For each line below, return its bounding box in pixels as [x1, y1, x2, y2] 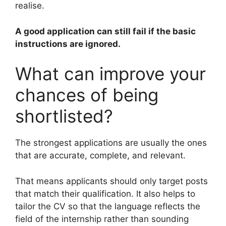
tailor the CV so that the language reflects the [15, 201, 200, 211]
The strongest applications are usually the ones [15, 138, 207, 148]
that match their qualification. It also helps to [15, 188, 195, 199]
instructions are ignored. [15, 38, 121, 49]
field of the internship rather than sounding [15, 213, 189, 224]
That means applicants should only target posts [15, 176, 208, 186]
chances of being [15, 84, 158, 106]
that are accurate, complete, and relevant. [15, 150, 186, 161]
